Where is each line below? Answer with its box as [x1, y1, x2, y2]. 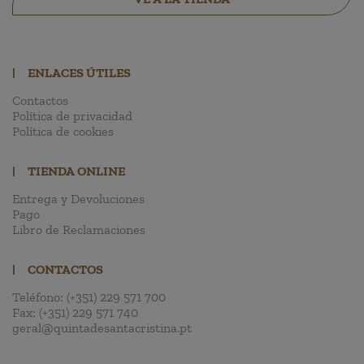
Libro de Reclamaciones [12, 221, 145, 237]
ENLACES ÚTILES [28, 64, 131, 80]
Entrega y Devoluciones [12, 190, 145, 206]
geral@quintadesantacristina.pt [12, 319, 192, 336]
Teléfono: [12, 288, 67, 305]
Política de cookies [12, 123, 114, 139]
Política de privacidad [12, 107, 132, 123]
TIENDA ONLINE [28, 162, 125, 179]
